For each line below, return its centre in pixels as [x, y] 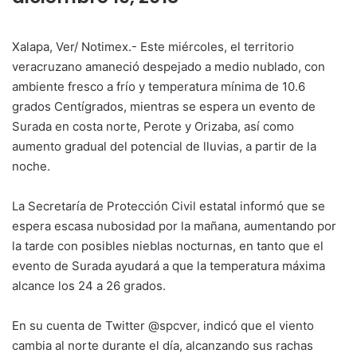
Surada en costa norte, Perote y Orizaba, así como [153, 126]
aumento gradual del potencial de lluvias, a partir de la [164, 146]
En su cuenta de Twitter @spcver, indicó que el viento [163, 326]
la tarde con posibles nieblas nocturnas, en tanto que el [168, 246]
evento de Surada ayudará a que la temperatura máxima [169, 266]
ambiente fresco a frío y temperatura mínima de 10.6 [159, 86]
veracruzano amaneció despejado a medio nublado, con [169, 67]
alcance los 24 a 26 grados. [89, 286]
